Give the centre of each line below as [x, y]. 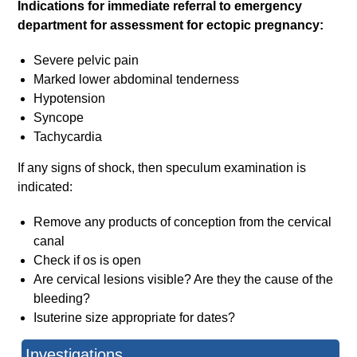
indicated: [45, 187]
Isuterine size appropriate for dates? [135, 318]
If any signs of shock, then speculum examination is [162, 168]
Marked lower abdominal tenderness [137, 80]
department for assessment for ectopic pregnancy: [171, 25]
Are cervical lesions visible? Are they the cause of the [184, 280]
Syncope [59, 118]
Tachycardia [68, 137]
